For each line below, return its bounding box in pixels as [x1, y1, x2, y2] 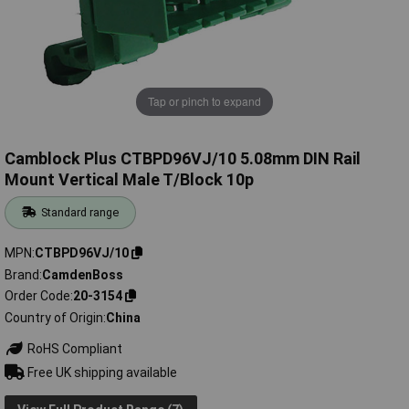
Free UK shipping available [24, 364, 177, 380]
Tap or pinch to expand [148, 93, 261, 110]
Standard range [41, 205, 120, 220]
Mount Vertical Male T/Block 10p [5, 170, 254, 190]
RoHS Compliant [24, 341, 122, 356]
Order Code [5, 288, 70, 304]
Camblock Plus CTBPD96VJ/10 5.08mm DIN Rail [5, 149, 361, 169]
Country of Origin [5, 309, 103, 325]
